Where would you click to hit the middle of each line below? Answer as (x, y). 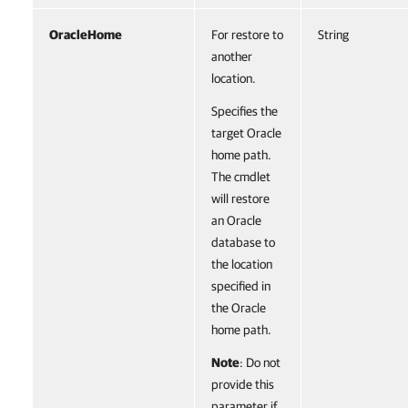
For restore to (247, 35)
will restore (240, 199)
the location (242, 264)
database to (243, 242)
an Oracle (236, 220)
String (333, 35)
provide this (243, 384)
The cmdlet (241, 177)
